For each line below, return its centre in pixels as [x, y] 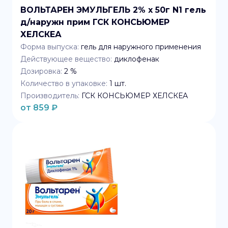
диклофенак [137, 59]
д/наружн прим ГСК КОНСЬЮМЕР [95, 22]
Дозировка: [41, 71]
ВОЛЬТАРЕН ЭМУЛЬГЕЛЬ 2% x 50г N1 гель [113, 10]
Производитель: [50, 96]
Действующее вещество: [66, 59]
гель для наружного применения [141, 47]
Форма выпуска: [50, 47]
